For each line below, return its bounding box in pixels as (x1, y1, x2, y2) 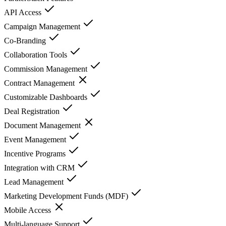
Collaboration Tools (4, 50, 69, 59)
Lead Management (4, 177, 66, 186)
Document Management (4, 121, 83, 130)
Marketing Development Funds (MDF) (4, 191, 130, 200)
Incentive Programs (4, 149, 68, 158)
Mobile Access (4, 205, 53, 214)
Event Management (4, 135, 68, 144)
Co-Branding (4, 36, 48, 45)
